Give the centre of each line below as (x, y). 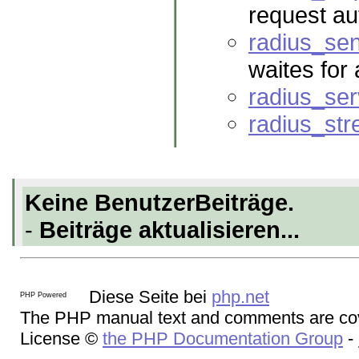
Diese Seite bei (148, 297)
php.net (240, 297)
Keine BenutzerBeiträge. (159, 203)
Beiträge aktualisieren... (169, 230)
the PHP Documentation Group (223, 339)
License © (61, 339)
